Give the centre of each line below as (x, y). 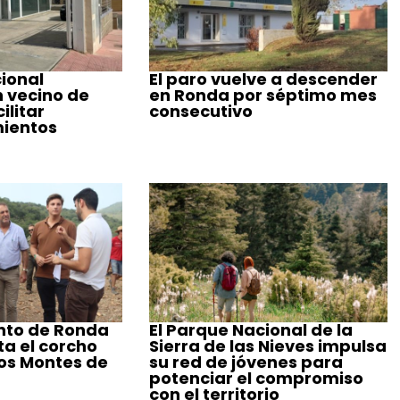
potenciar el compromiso (257, 378)
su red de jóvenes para (246, 362)
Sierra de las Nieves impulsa (268, 346)
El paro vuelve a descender (264, 79)
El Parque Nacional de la (251, 329)
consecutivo (201, 112)
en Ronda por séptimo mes (263, 96)
